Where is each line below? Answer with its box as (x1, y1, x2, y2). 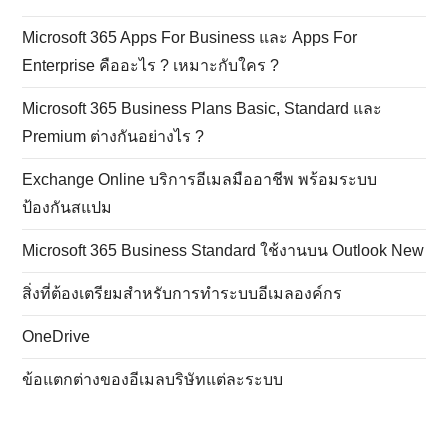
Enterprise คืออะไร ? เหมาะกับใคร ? (22, 56, 280, 74)
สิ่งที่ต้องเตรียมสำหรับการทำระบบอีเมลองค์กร (22, 284, 343, 302)
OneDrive (22, 327, 91, 345)
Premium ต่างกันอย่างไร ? (22, 127, 205, 145)
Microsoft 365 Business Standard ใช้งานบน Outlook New (22, 241, 425, 259)
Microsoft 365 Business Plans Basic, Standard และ (22, 99, 383, 117)
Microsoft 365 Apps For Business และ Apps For (22, 28, 358, 46)
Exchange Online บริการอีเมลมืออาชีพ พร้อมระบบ (22, 170, 378, 188)
